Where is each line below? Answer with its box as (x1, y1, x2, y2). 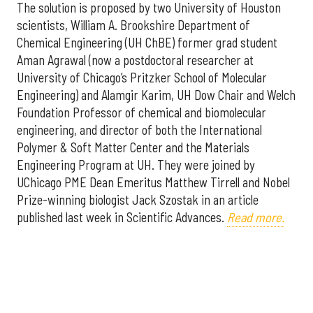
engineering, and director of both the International (17, 122, 262, 138)
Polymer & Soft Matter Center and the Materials (17, 140, 249, 156)
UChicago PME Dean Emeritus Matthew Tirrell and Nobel (17, 175, 290, 191)
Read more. (227, 210, 284, 226)
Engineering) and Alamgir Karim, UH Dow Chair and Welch (17, 87, 296, 103)
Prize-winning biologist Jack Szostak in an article (17, 192, 259, 208)
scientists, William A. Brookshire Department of (17, 17, 250, 34)
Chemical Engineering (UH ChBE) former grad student (17, 35, 277, 51)
